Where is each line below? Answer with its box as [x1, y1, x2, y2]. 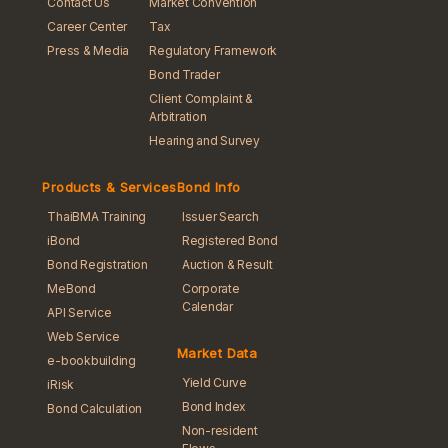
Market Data [176, 345, 258, 362]
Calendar [181, 299, 233, 315]
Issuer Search [181, 209, 259, 225]
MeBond [47, 281, 96, 297]
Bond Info [176, 179, 241, 196]
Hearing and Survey [149, 133, 260, 149]
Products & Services [42, 179, 177, 196]
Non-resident [181, 423, 258, 439]
